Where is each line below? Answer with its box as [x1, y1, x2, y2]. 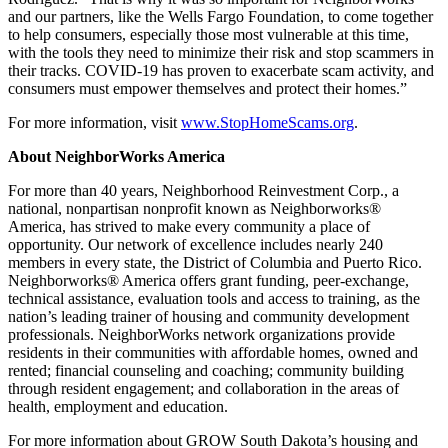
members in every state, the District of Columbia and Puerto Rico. [8, 253, 422, 271]
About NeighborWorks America [8, 147, 225, 165]
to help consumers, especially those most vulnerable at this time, [8, 25, 409, 43]
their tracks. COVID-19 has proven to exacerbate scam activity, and [8, 61, 434, 79]
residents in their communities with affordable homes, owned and [8, 343, 418, 361]
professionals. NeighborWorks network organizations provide [8, 325, 395, 343]
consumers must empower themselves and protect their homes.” [8, 79, 407, 97]
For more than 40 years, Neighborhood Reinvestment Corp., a [8, 181, 399, 199]
